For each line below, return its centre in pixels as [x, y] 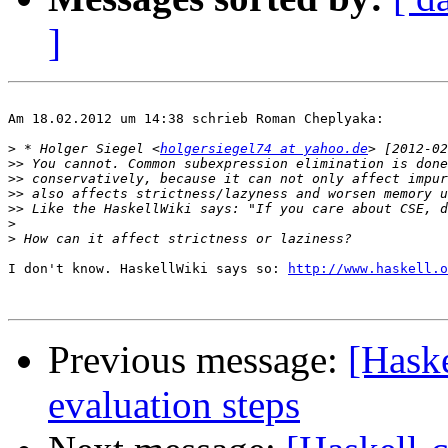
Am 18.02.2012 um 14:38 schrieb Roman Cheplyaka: [196, 119]
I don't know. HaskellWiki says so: [148, 269]
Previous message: [198, 360]
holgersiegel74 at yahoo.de [264, 149]
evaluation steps [174, 405]
